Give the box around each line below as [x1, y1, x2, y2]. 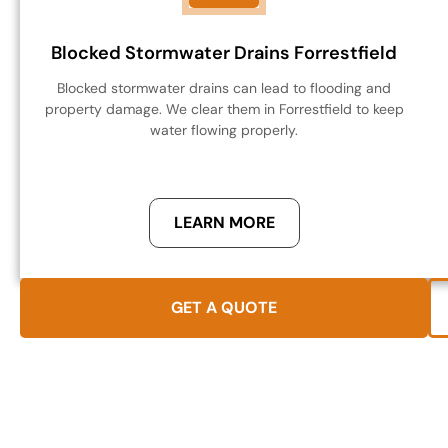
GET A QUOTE [171, 297, 277, 319]
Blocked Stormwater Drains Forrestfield [51, 41, 397, 66]
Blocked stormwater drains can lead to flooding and [57, 79, 391, 98]
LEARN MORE [173, 212, 275, 234]
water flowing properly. [150, 121, 298, 140]
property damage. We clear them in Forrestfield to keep [44, 100, 404, 119]
